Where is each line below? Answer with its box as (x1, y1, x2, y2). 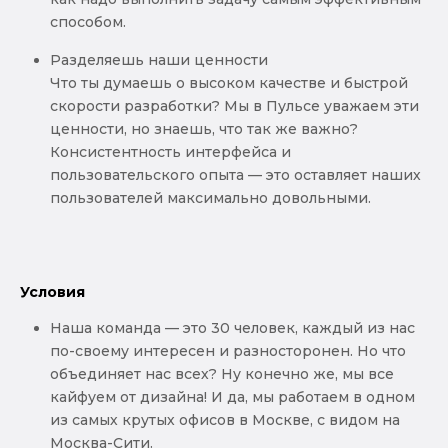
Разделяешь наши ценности (50, 51, 268, 70)
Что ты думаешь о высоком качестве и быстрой (50, 74, 408, 93)
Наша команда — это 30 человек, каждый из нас (50, 319, 415, 338)
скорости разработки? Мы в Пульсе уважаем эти (50, 97, 419, 116)
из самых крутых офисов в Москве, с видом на (50, 411, 400, 430)
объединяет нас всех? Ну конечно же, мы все (50, 365, 394, 384)
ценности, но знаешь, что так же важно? (50, 120, 358, 139)
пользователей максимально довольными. (50, 189, 371, 208)
